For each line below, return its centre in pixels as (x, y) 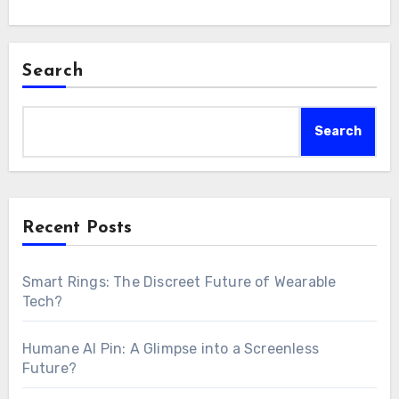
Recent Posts (77, 228)
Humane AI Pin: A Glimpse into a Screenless (170, 348)
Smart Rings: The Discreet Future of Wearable (179, 281)
